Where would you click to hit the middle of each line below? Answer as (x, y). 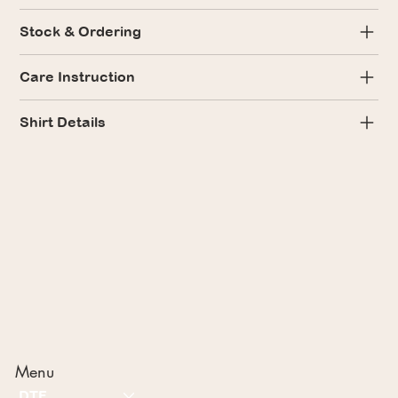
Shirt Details (63, 122)
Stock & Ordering (81, 32)
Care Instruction (78, 77)
